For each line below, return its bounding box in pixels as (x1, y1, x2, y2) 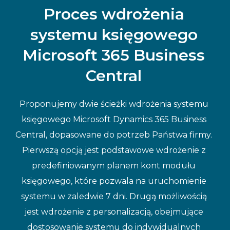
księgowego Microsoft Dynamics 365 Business (21, 114, 206, 124)
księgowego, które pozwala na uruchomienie (21, 176, 206, 186)
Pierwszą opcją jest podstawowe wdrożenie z (22, 145, 206, 155)
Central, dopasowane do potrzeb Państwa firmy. (15, 129, 213, 140)
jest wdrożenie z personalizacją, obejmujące (24, 206, 203, 217)
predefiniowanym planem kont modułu (32, 160, 196, 170)
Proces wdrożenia (43, 4, 184, 24)
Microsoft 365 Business (23, 45, 205, 65)
